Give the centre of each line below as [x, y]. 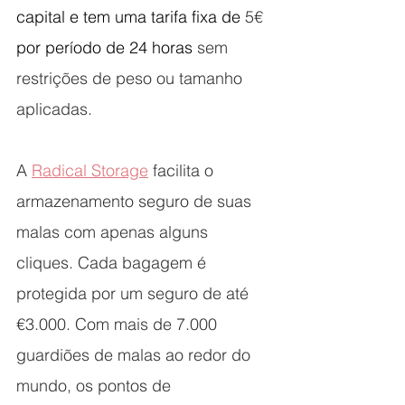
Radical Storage [90, 171]
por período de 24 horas [107, 48]
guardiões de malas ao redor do [136, 355]
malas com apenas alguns [114, 232]
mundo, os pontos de [96, 386]
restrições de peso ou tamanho [132, 79]
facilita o [183, 171]
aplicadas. [54, 109]
